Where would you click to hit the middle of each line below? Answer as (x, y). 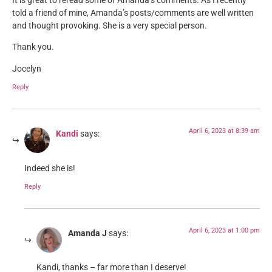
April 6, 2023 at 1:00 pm (224, 231)
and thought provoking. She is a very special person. (110, 26)
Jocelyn (27, 69)
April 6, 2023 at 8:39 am (224, 131)
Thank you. (33, 47)
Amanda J (87, 234)
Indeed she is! (50, 168)
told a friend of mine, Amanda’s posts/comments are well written (133, 13)
